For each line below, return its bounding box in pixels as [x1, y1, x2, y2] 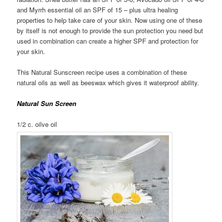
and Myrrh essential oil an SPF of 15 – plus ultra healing [17, 4, 178, 14]
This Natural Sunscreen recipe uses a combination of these [17, 67, 187, 77]
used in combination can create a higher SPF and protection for [17, 36, 199, 46]
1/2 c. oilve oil [17, 119, 57, 129]
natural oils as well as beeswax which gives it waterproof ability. [17, 77, 200, 87]
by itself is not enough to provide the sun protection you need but [17, 25, 204, 35]
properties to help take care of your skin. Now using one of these [17, 15, 203, 25]
